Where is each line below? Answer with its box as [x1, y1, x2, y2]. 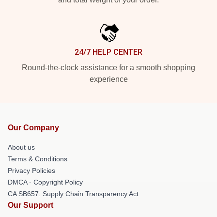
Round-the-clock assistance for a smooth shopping [22, 63, 195, 72]
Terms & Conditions [8, 155, 67, 163]
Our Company [8, 123, 59, 132]
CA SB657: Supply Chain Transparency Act [8, 189, 139, 198]
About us [8, 143, 35, 151]
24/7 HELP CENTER [75, 47, 142, 57]
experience [89, 75, 128, 83]
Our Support [8, 201, 53, 209]
